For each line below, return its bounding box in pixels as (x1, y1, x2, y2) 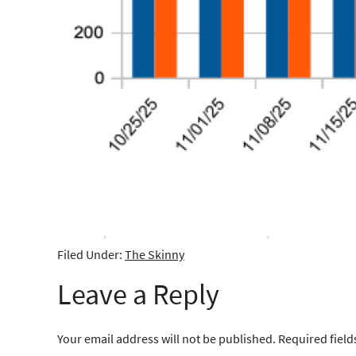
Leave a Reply (57, 276, 219, 312)
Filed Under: (57, 246, 125, 262)
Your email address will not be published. (57, 330, 276, 346)
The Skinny (125, 246, 184, 262)
